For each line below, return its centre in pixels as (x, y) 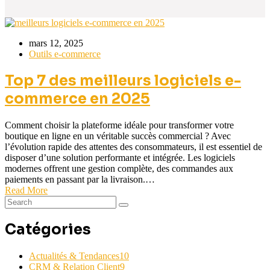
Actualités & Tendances (74, 256)
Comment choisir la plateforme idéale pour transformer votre (119, 125)
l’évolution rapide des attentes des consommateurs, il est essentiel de (133, 146)
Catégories (48, 229)
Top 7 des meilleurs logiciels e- (123, 80)
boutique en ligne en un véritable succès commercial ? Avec (118, 136)
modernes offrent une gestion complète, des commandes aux (119, 168)
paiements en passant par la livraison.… (80, 179)
